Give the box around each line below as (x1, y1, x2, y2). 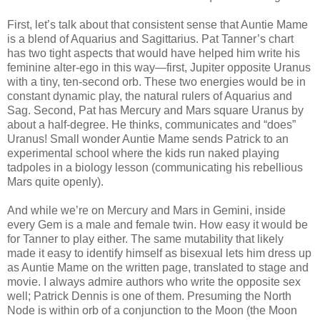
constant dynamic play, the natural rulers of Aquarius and (7, 90, 292, 103)
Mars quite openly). (7, 176, 106, 189)
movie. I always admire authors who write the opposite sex (7, 276, 301, 289)
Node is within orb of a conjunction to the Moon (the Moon (7, 304, 297, 317)
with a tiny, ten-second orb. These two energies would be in (7, 76, 306, 89)
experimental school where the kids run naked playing (7, 147, 279, 160)
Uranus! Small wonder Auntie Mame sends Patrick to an (7, 133, 289, 146)
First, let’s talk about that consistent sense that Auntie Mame (7, 19, 308, 31)
